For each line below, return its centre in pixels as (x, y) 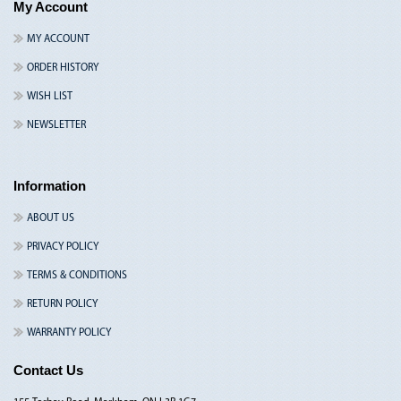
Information (50, 186)
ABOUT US (51, 219)
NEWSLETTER (56, 126)
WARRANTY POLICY (69, 333)
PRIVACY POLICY (63, 247)
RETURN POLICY (62, 305)
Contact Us (48, 371)
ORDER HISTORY (63, 68)
